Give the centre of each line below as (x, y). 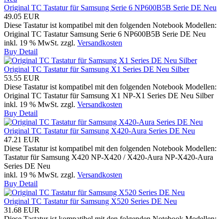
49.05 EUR (22, 16)
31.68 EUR (22, 210)
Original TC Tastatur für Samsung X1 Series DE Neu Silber (97, 69)
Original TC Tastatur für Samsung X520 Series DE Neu (90, 201)
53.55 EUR (22, 78)
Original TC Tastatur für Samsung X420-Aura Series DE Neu (99, 131)
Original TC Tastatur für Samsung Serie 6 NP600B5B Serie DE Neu (110, 7)
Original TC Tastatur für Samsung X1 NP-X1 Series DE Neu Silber (109, 95)
